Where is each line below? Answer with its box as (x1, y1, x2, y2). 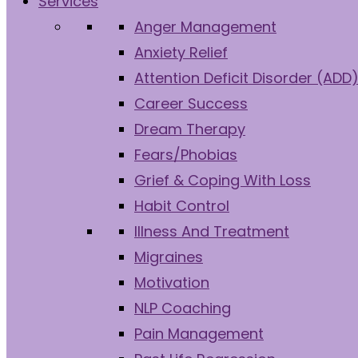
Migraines (134, 247, 203, 267)
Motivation (134, 272, 209, 292)
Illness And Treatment (134, 221, 289, 241)
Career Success (134, 93, 248, 113)
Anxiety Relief (134, 42, 228, 62)
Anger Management (134, 17, 276, 37)
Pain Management (134, 324, 264, 344)
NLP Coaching (134, 298, 231, 318)
